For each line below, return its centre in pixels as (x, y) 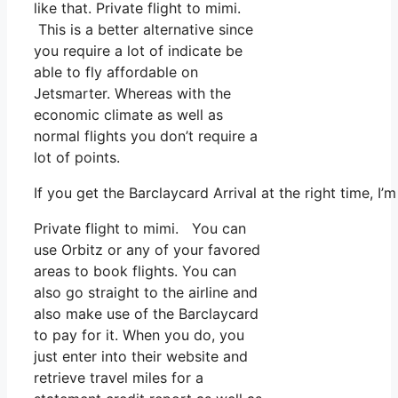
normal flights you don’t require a (146, 135)
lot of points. (77, 157)
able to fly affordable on (116, 72)
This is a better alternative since (143, 29)
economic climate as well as (128, 114)
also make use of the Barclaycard (146, 313)
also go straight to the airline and (146, 292)
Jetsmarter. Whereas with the (132, 93)
